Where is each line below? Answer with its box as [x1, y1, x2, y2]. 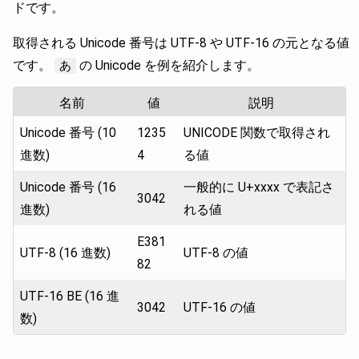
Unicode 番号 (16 [20, 179, 116, 195]
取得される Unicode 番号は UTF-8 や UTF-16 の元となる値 [13, 34, 349, 50]
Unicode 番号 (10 [20, 124, 116, 140]
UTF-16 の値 [184, 299, 256, 315]
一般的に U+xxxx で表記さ [184, 179, 334, 195]
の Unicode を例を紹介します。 [76, 57, 260, 73]
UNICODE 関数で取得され [184, 124, 330, 140]
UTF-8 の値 [184, 244, 248, 260]
